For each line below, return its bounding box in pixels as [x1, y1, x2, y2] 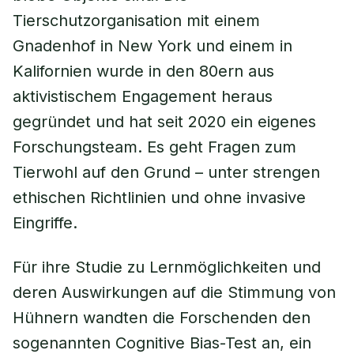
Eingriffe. [13, 213, 77, 232]
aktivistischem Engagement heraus [13, 87, 273, 106]
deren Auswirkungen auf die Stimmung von [13, 283, 336, 302]
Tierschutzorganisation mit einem [13, 11, 260, 30]
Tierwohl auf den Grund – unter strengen [13, 163, 320, 182]
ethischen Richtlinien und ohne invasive [13, 188, 306, 207]
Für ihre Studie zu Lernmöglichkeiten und [13, 258, 321, 277]
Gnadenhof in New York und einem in [13, 36, 292, 55]
